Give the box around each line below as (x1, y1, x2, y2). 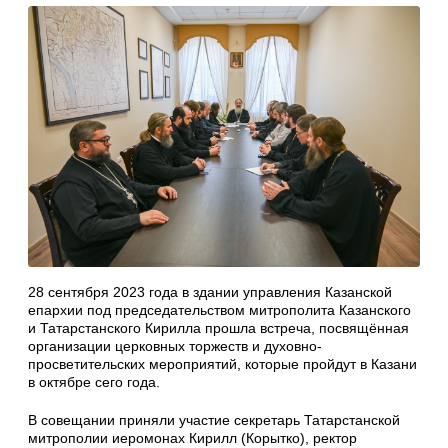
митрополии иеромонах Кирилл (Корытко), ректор (28, 429, 357, 446)
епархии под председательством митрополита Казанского (28, 301, 411, 318)
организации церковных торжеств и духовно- (28, 337, 322, 354)
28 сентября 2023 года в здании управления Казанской (28, 283, 392, 300)
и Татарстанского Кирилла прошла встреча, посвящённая (28, 319, 409, 336)
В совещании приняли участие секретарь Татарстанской (28, 411, 400, 428)
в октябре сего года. (28, 373, 160, 390)
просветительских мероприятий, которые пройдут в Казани (28, 355, 417, 372)
